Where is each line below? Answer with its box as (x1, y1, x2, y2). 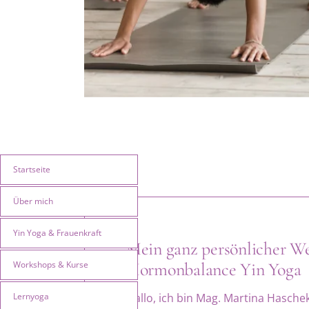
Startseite (13, 163, 50, 175)
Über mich (13, 195, 53, 207)
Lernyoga (13, 290, 49, 302)
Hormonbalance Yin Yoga (126, 259, 301, 280)
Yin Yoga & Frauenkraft (13, 227, 101, 239)
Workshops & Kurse (13, 259, 88, 270)
